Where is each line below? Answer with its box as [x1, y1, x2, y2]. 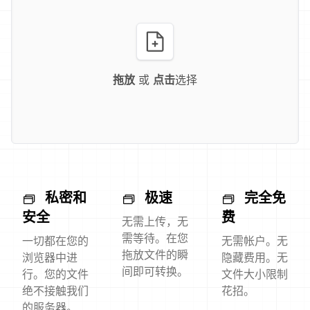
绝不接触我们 [22, 284, 89, 298]
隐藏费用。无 [221, 250, 288, 265]
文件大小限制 [221, 267, 288, 282]
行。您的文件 [22, 267, 89, 282]
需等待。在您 [122, 231, 188, 246]
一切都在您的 [22, 234, 89, 248]
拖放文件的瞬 [122, 248, 188, 262]
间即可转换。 [122, 264, 188, 279]
